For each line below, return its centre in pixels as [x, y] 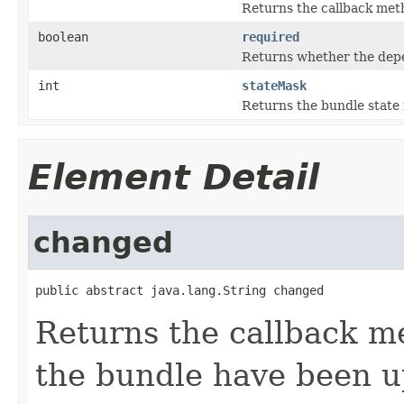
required [271, 37]
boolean [63, 37]
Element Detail [174, 177]
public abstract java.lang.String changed [179, 290]
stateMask [274, 85]
